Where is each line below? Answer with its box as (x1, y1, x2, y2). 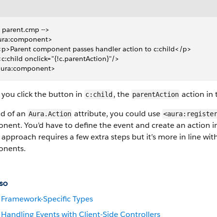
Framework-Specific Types (1, 194, 93, 204)
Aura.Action (29, 110, 71, 118)
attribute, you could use (72, 108, 162, 119)
